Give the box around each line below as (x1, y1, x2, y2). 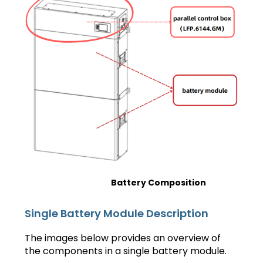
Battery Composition (111, 176, 207, 188)
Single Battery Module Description (25, 205, 209, 221)
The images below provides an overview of (25, 231, 221, 245)
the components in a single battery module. (25, 244, 227, 258)
